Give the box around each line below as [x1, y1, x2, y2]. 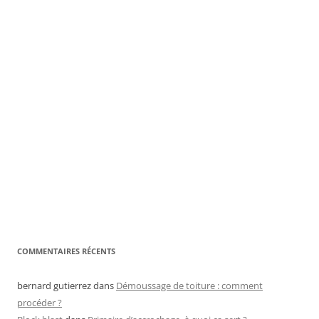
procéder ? [17, 296, 62, 309]
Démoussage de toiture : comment [116, 279, 263, 292]
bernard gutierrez [17, 279, 91, 292]
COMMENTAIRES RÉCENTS [17, 246, 115, 256]
